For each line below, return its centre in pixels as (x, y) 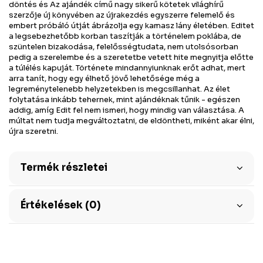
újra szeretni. (33, 131)
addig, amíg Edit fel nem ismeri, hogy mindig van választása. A (127, 110)
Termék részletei (64, 168)
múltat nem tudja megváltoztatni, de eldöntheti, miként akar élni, (131, 121)
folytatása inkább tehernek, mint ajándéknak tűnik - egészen (124, 100)
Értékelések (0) (60, 205)
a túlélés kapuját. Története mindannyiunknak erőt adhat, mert (127, 68)
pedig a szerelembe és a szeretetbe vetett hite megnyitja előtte (131, 58)
